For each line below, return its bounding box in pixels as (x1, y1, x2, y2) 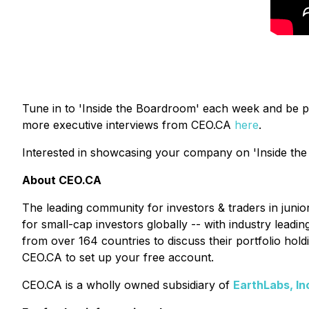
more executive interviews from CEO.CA (22, 118, 235, 132)
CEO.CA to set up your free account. (22, 250, 214, 264)
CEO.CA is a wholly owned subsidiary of (22, 278, 233, 292)
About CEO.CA (22, 173, 101, 187)
